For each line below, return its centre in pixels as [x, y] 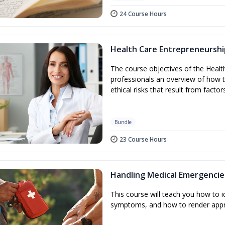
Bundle [123, 122]
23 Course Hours [143, 139]
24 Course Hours [143, 14]
